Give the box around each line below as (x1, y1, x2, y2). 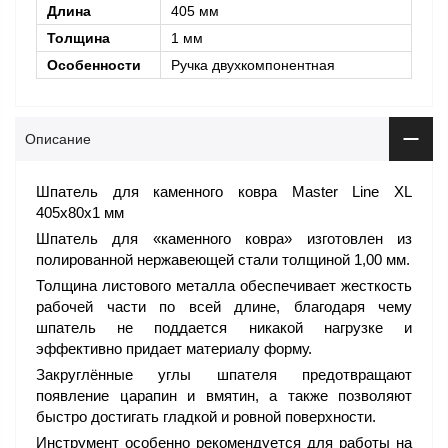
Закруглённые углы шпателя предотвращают (36, 366, 412, 384)
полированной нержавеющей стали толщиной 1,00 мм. (36, 251, 410, 269)
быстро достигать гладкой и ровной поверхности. (36, 408, 376, 426)
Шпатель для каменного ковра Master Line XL (36, 183, 412, 201)
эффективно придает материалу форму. (36, 340, 312, 358)
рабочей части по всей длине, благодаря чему (36, 298, 412, 316)
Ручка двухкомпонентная (171, 57, 335, 74)
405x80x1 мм (36, 204, 124, 222)
